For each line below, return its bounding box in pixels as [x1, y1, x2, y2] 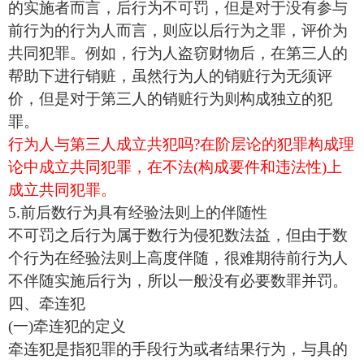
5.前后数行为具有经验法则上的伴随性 [8, 204, 267, 222]
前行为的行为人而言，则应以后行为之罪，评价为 [8, 22, 348, 40]
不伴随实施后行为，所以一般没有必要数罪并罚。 [8, 272, 348, 290]
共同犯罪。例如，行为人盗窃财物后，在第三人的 [8, 45, 348, 63]
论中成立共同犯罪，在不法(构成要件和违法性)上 [8, 158, 342, 176]
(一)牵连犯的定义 [8, 318, 126, 336]
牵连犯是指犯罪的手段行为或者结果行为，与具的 [8, 340, 348, 358]
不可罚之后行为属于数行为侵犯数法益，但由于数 [8, 227, 348, 245]
